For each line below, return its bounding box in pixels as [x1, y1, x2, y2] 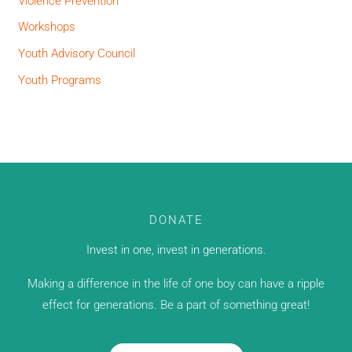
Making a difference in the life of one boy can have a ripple [27, 276, 324, 291]
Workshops [18, 20, 76, 35]
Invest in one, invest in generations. [86, 242, 266, 257]
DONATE [148, 212, 203, 227]
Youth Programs [18, 72, 102, 87]
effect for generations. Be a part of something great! [42, 297, 310, 312]
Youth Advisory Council [18, 46, 136, 61]
